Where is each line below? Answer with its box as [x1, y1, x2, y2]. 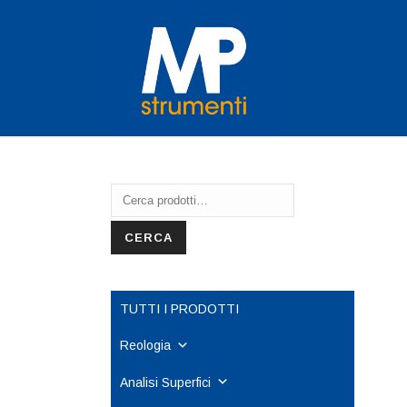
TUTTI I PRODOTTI [120, 302, 239, 316]
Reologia [120, 338, 171, 352]
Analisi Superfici [120, 374, 211, 390]
